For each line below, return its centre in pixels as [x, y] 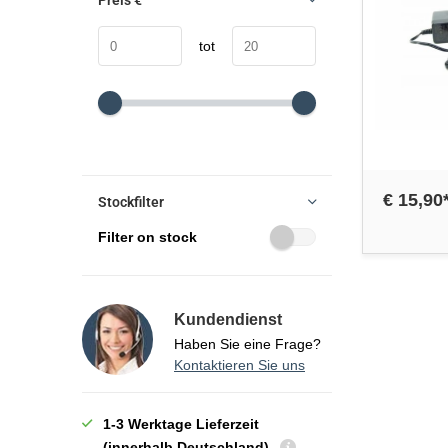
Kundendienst [228, 319]
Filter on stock [147, 237]
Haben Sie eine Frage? [247, 344]
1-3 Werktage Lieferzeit [181, 424]
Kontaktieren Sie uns [239, 365]
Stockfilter [131, 202]
